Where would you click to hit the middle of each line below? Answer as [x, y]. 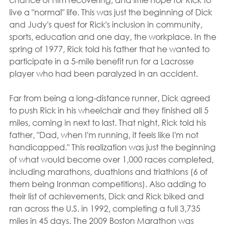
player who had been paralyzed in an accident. [104, 73]
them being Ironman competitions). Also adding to [109, 184]
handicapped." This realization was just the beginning [113, 147]
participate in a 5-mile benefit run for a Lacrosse [102, 61]
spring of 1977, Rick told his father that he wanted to [110, 49]
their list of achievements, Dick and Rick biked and [108, 196]
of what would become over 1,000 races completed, [112, 159]
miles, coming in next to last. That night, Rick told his [109, 122]
